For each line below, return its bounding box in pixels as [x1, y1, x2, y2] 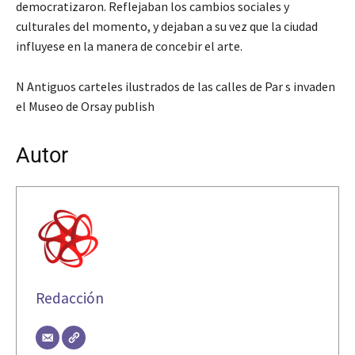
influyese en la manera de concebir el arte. [16, 37, 242, 54]
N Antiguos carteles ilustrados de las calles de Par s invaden [16, 78, 335, 94]
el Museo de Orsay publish [16, 97, 155, 114]
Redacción [36, 288, 104, 307]
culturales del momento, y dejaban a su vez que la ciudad [16, 17, 318, 34]
